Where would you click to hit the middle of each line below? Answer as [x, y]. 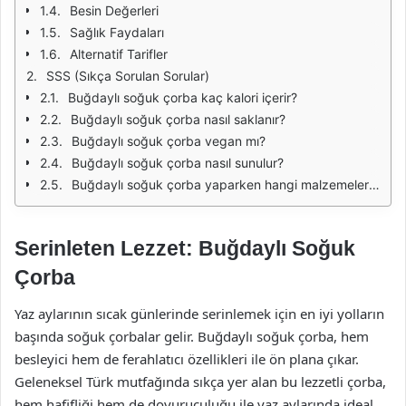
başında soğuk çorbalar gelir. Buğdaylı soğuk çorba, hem [192, 336]
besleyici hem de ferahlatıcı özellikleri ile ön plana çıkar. [187, 358]
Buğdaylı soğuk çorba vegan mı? [169, 141]
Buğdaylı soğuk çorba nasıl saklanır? [178, 119]
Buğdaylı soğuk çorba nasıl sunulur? [178, 163]
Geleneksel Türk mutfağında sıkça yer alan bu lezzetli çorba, [200, 381]
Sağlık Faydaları [117, 32]
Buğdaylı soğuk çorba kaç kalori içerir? [183, 97]
